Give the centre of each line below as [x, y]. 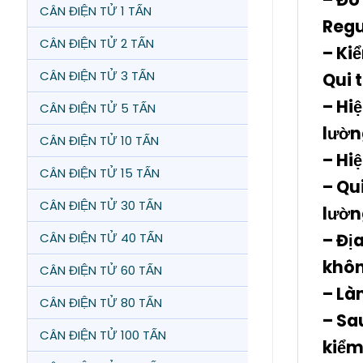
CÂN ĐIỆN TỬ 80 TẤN [101, 303]
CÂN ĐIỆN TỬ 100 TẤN [103, 335]
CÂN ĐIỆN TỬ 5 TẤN [98, 108]
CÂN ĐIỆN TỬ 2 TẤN [97, 43]
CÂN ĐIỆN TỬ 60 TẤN [101, 270]
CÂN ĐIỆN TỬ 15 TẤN [100, 173]
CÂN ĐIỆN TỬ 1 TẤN [96, 11]
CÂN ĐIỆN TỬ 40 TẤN [101, 238]
